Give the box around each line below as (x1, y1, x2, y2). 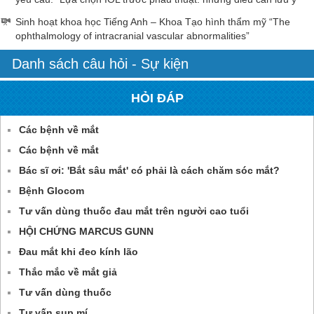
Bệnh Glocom (19, 184, 84, 196)
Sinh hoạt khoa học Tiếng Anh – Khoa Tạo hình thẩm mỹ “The (15, 15, 290, 27)
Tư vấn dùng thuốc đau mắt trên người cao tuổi (19, 205, 249, 217)
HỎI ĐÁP (130, 90, 184, 105)
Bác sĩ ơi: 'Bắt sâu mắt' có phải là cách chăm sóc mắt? (19, 164, 280, 176)
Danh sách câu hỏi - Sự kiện (12, 55, 189, 71)
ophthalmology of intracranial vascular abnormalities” (15, 29, 250, 41)
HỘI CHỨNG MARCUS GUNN (19, 225, 153, 237)
